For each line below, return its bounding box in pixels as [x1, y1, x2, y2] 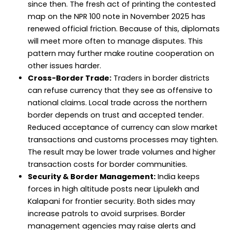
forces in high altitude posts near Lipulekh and [27, 183, 199, 194]
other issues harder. [27, 60, 101, 71]
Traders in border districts [111, 72, 209, 83]
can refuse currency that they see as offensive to [27, 85, 213, 95]
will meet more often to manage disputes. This [27, 35, 203, 46]
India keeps [155, 171, 200, 182]
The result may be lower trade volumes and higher [27, 146, 216, 157]
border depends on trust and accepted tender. [27, 109, 204, 120]
